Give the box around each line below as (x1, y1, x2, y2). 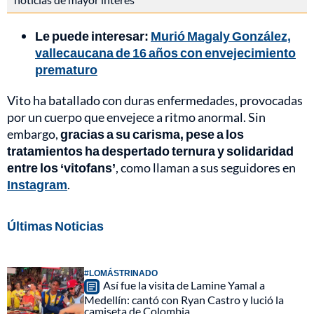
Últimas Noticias (7, 218, 104, 234)
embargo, (7, 126, 58, 142)
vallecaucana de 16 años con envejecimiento (35, 45, 296, 61)
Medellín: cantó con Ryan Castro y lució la (84, 293, 284, 307)
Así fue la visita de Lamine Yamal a (103, 278, 265, 292)
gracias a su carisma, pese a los (58, 126, 244, 142)
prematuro (35, 62, 97, 78)
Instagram (7, 177, 67, 193)
